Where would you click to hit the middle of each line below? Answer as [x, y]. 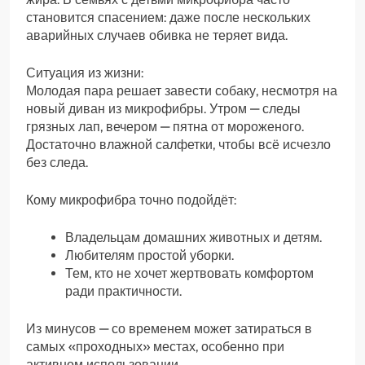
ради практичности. [123, 292]
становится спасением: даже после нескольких [168, 18]
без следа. [57, 163]
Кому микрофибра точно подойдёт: [131, 200]
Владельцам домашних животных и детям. [193, 238]
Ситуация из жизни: [85, 73]
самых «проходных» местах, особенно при [155, 347]
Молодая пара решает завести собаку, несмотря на [182, 91]
